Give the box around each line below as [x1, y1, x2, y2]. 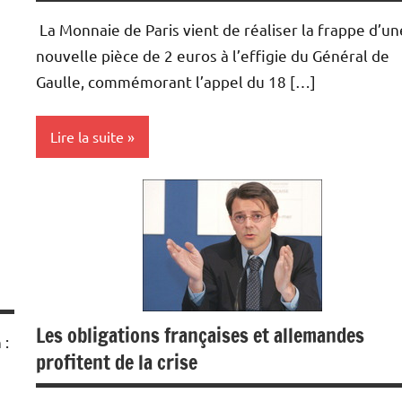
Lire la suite [50, 127, 124, 146]
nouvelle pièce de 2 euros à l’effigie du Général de [36, 45, 389, 65]
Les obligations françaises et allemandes [36, 321, 364, 350]
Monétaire [47, 188, 111, 205]
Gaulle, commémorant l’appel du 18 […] [36, 71, 316, 91]
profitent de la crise [36, 348, 197, 377]
